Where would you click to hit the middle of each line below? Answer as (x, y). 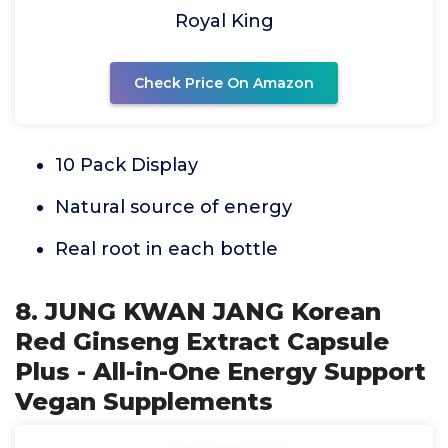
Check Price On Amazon (224, 83)
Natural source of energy (173, 207)
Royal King (224, 21)
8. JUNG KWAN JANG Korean (198, 311)
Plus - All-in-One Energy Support (220, 371)
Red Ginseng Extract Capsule (202, 341)
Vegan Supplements (144, 401)
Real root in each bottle (166, 249)
